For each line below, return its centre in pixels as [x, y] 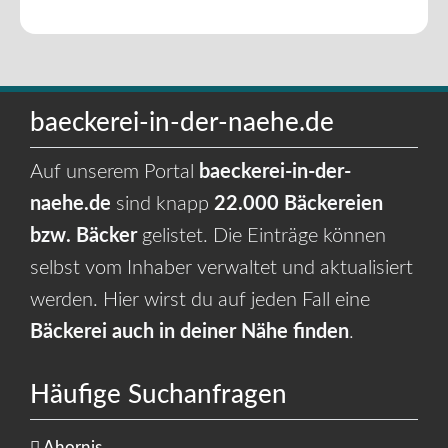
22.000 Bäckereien [298, 204]
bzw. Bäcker [83, 236]
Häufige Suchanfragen [158, 395]
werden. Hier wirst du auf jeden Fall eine [200, 300]
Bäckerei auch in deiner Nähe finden [189, 332]
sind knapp [165, 204]
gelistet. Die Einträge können [261, 236]
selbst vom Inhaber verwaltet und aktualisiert [221, 268]
